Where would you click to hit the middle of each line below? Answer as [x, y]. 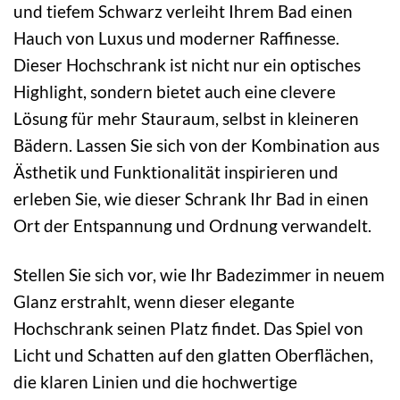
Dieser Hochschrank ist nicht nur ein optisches [187, 65]
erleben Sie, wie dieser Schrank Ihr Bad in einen [191, 199]
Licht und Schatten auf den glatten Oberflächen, [193, 354]
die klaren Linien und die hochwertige [155, 381]
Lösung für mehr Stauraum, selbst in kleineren [186, 119]
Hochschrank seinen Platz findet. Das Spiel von [188, 328]
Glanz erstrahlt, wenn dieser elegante [154, 301]
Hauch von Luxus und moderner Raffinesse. [176, 38]
